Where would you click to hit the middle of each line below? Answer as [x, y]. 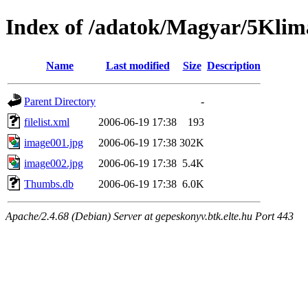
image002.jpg [54, 163]
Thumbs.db [49, 184]
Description [234, 65]
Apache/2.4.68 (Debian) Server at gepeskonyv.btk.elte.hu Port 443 [150, 216]
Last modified [137, 65]
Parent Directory [60, 101]
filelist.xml [47, 122]
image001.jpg [54, 142]
